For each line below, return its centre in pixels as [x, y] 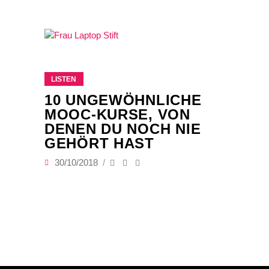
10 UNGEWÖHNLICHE [123, 100]
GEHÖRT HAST [99, 144]
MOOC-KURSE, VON [117, 115]
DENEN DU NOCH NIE [123, 129]
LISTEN [64, 80]
